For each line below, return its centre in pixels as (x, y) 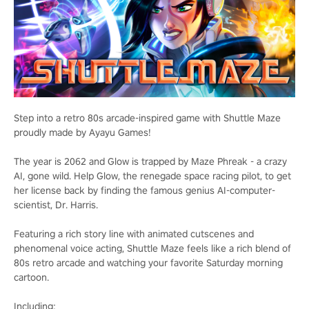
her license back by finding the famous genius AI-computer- (144, 190)
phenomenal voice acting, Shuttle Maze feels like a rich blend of (152, 248)
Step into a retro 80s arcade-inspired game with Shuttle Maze (147, 118)
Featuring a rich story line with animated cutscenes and (134, 233)
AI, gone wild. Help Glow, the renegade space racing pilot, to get (152, 176)
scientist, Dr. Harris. (56, 205)
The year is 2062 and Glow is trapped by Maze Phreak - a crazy (150, 161)
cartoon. (31, 277)
